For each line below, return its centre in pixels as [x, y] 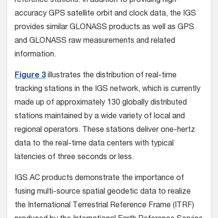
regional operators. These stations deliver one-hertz [105, 131]
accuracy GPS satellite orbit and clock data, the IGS [105, 14]
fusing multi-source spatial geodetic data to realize [103, 192]
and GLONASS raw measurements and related [95, 42]
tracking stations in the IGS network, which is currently [108, 90]
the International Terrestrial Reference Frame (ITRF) [104, 206]
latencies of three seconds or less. [74, 158]
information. [35, 55]
